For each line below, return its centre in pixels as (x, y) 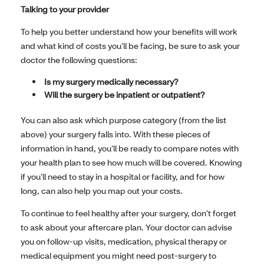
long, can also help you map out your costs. (102, 191)
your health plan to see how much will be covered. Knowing (131, 163)
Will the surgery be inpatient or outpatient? (124, 95)
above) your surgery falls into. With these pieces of (115, 134)
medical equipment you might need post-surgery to (118, 256)
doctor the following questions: (79, 60)
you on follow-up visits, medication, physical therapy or (124, 242)
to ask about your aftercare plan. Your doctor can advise (126, 227)
